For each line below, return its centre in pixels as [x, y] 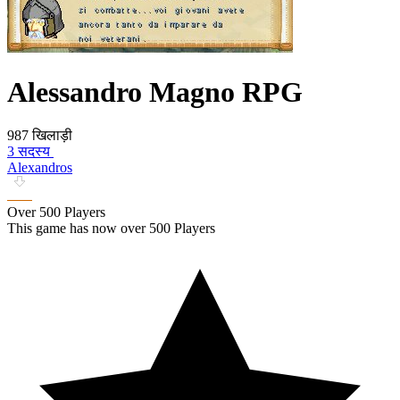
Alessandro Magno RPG [155, 92]
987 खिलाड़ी [40, 136]
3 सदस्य [29, 152]
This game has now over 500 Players [111, 229]
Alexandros [40, 168]
